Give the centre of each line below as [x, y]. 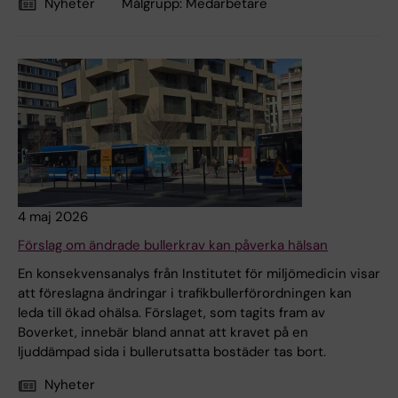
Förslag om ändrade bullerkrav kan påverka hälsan [173, 246]
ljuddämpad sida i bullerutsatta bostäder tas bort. [172, 352]
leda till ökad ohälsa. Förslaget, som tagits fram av [171, 313]
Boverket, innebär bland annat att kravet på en [163, 333]
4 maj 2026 [53, 217]
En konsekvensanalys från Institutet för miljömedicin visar [199, 274]
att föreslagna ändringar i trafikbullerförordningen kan [185, 294]
